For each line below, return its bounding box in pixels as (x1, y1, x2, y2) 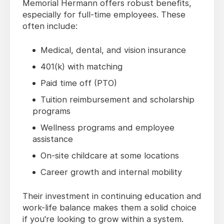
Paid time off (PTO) (40, 78, 117, 88)
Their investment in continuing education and (22, 191, 201, 201)
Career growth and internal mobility (40, 167, 182, 177)
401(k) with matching (40, 61, 122, 72)
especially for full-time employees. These (22, 9, 185, 20)
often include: (22, 21, 77, 31)
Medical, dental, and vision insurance (40, 45, 186, 55)
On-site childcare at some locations (40, 150, 179, 161)
